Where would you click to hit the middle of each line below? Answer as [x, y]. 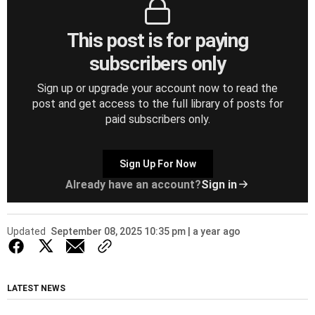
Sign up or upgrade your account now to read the [157, 88]
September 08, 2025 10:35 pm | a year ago [146, 231]
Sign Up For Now [157, 163]
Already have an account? [133, 184]
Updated [26, 231]
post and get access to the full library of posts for [157, 103]
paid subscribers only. [157, 119]
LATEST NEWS [36, 288]
